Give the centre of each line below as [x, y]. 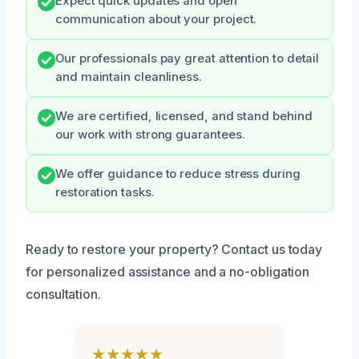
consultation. [63, 294]
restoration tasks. [105, 192]
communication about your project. [156, 19]
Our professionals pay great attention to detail [188, 58]
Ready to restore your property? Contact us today [174, 249]
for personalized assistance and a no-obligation [168, 271]
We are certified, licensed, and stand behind [184, 116]
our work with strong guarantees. [150, 134]
